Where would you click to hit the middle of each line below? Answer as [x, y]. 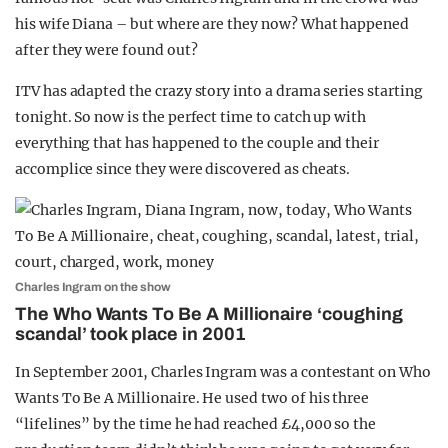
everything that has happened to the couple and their [197, 143]
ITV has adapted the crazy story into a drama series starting [219, 91]
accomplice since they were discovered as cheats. [183, 169]
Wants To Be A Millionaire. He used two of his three [192, 398]
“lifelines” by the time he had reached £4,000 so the [196, 424]
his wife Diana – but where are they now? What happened [212, 24]
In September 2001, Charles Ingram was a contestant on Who [223, 372]
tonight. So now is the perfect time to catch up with [191, 117]
